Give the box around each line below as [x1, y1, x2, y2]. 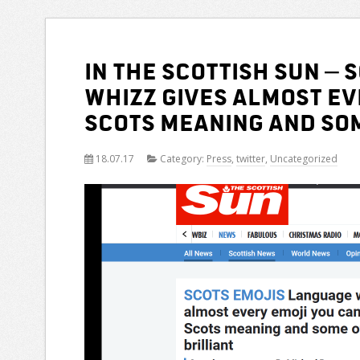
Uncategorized [270, 152, 337, 166]
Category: [157, 152, 207, 166]
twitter [236, 152, 265, 166]
